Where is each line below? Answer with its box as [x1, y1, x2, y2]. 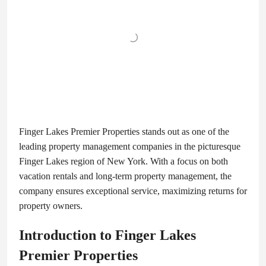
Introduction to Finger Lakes [19, 227, 196, 243]
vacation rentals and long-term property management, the [19, 171, 232, 182]
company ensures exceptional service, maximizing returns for [19, 186, 247, 197]
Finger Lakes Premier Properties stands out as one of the [19, 126, 229, 137]
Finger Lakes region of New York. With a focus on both [19, 156, 228, 167]
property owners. [19, 201, 83, 211]
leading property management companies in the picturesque [19, 141, 240, 152]
